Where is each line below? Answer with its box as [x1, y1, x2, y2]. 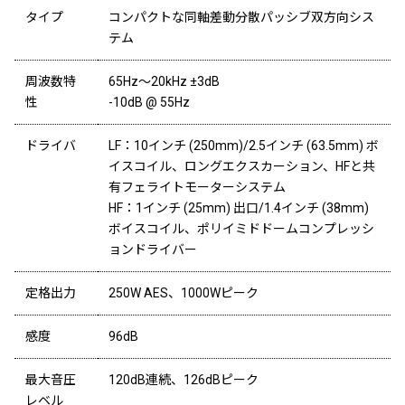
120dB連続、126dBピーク [108, 372, 259, 388]
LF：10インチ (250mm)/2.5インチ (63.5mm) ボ [108, 138, 379, 154]
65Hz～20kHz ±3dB [108, 74, 220, 89]
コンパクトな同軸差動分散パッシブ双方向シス [108, 10, 374, 25]
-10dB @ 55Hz [108, 95, 190, 110]
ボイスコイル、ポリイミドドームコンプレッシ [108, 221, 374, 237]
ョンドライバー [108, 242, 197, 258]
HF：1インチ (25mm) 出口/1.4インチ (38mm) [108, 201, 369, 216]
